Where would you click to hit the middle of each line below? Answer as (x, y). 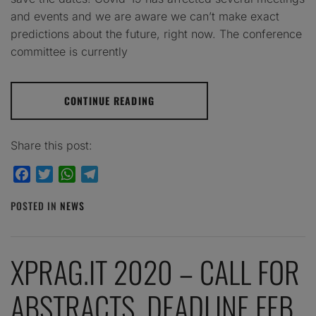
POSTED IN (35, 206)
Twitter (71, 174)
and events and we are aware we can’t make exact (145, 16)
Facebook (56, 174)
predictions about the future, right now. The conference (156, 34)
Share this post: (51, 145)
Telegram (123, 174)
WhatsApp (103, 174)
